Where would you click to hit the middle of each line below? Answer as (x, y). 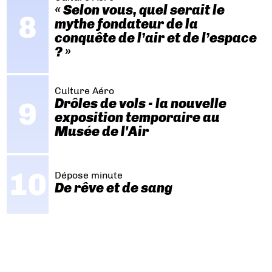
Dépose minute (88, 175)
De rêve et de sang (113, 188)
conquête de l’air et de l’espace (155, 38)
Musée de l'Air (101, 132)
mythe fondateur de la (126, 24)
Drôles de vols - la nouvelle (140, 104)
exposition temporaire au (137, 118)
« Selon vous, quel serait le (139, 10)
